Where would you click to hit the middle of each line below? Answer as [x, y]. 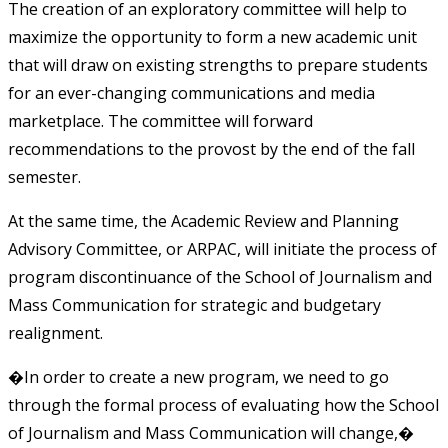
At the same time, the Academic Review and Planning [203, 220]
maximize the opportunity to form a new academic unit [212, 36]
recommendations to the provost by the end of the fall [211, 148]
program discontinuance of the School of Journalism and [220, 276]
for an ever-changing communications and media [191, 92]
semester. [44, 176]
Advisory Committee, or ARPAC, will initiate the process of [222, 248]
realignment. [55, 332]
